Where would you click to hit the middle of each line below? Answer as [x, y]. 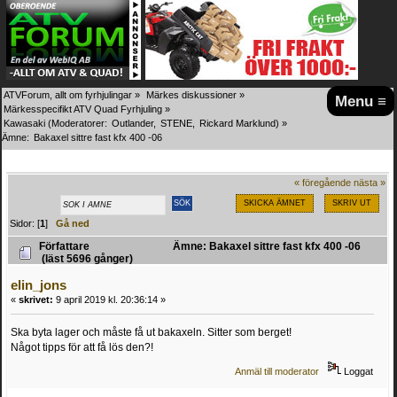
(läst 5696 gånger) [86, 259]
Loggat [358, 372]
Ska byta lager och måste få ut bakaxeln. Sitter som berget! [151, 333]
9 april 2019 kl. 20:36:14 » [109, 300]
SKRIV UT [351, 202]
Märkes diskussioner [192, 95]
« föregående [322, 182]
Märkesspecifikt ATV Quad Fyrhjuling [83, 109]
